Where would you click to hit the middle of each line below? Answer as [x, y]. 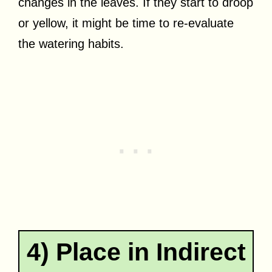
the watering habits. [71, 43]
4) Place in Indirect [136, 252]
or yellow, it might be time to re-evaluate [126, 23]
